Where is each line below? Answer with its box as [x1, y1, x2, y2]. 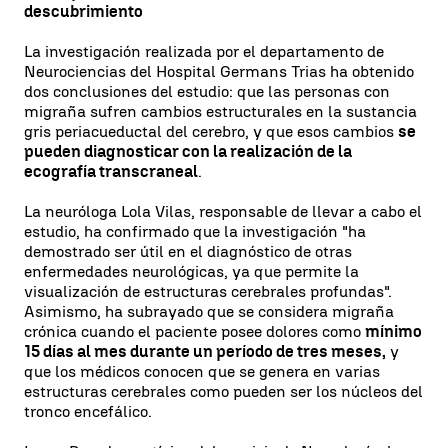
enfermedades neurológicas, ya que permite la [24, 262, 359, 281]
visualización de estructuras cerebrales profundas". [24, 282, 392, 301]
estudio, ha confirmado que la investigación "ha [24, 222, 366, 241]
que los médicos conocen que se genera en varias [24, 362, 380, 381]
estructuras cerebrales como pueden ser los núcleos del [24, 382, 423, 401]
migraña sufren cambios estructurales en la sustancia [24, 102, 417, 121]
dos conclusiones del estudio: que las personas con [24, 82, 390, 101]
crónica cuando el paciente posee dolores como [24, 322, 365, 341]
